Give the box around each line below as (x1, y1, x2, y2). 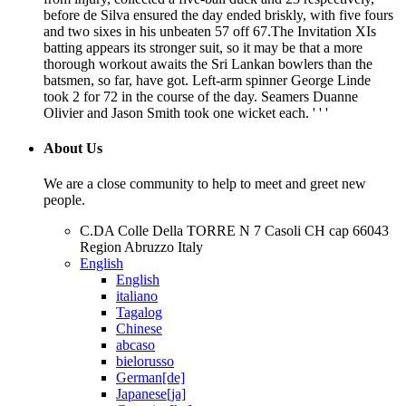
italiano (116, 288, 158, 304)
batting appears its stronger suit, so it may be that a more (43, 39, 362, 55)
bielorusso (116, 353, 174, 370)
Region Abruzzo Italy (80, 239, 203, 256)
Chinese (116, 321, 162, 337)
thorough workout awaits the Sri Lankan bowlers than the (43, 55, 372, 72)
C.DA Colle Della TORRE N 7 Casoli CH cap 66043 (80, 223, 389, 239)
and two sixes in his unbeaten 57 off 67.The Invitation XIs (43, 23, 376, 39)
